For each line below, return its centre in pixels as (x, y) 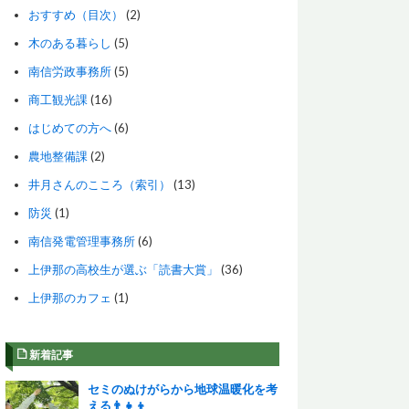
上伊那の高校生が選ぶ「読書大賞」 (123, 269)
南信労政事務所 (70, 71)
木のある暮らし (70, 42)
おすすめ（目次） (76, 14)
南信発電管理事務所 (82, 241)
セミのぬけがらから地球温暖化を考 (183, 388)
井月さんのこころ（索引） (100, 184)
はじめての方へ (70, 127)
